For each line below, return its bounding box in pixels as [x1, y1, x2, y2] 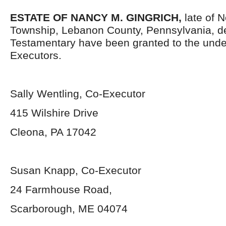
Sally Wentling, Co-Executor [10, 88, 145, 99]
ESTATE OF [10, 12, 68, 23]
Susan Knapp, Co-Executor [10, 164, 141, 176]
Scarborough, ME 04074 [10, 203, 128, 214]
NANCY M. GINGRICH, [71, 12, 185, 23]
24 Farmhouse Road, [10, 184, 112, 195]
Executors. [10, 49, 62, 61]
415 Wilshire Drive [10, 107, 98, 119]
